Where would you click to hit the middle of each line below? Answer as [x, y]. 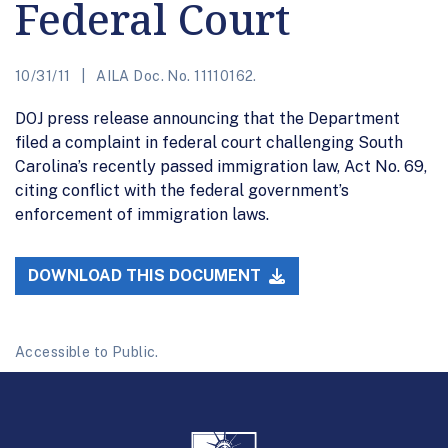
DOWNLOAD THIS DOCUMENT [147, 276]
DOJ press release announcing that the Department [207, 118]
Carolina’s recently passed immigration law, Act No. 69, [221, 166]
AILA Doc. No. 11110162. [174, 75]
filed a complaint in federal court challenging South [209, 142]
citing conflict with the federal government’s [182, 190]
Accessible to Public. [87, 352]
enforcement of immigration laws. [142, 214]
